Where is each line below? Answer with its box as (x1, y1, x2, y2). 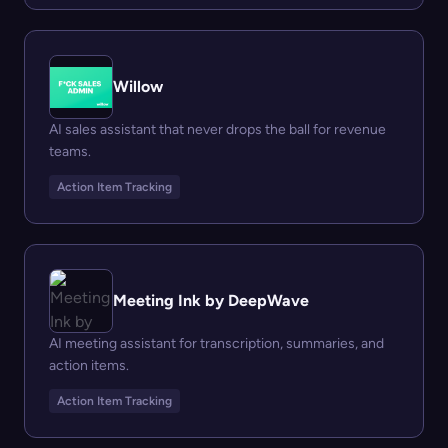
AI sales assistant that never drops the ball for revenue (49, 121, 386, 139)
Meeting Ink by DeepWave (113, 291, 309, 311)
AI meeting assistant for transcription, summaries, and (49, 335, 384, 353)
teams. (49, 143, 91, 161)
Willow (113, 77, 163, 97)
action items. (49, 357, 129, 375)
